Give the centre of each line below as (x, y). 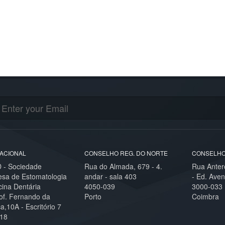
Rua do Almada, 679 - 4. (123, 166)
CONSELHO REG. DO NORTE (126, 153)
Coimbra (205, 196)
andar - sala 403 (110, 176)
